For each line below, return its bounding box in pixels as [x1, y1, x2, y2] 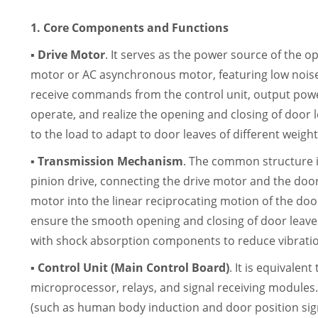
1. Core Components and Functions [31, 20, 229, 35]
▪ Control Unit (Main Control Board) [31, 260, 230, 275]
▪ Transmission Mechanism [31, 153, 184, 169]
